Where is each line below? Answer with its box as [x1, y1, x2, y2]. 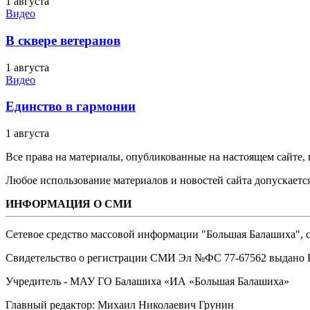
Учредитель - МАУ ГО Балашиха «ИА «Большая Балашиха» [6, 275, 289, 288]
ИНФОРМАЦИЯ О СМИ [6, 198, 131, 210]
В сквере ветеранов [6, 33, 120, 48]
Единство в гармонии [6, 99, 136, 114]
